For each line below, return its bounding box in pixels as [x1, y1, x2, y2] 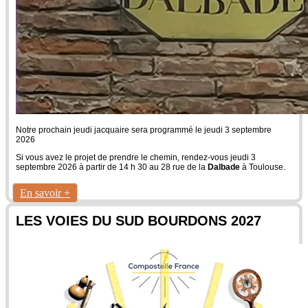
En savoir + [20, 187, 70, 199]
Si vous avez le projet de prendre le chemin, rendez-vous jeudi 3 [16, 153, 256, 163]
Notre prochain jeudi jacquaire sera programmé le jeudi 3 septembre [16, 125, 272, 135]
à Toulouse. [240, 162, 285, 173]
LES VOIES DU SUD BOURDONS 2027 [16, 213, 261, 229]
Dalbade [208, 162, 240, 173]
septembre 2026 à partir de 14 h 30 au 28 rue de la [16, 162, 208, 173]
